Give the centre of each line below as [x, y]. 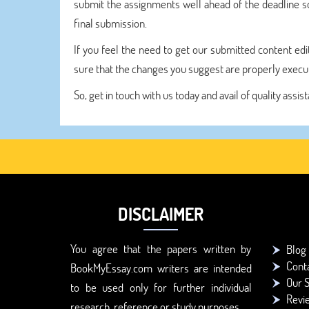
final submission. [110, 23]
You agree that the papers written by [161, 249]
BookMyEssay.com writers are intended [161, 268]
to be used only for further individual [161, 287]
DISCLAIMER [161, 214]
